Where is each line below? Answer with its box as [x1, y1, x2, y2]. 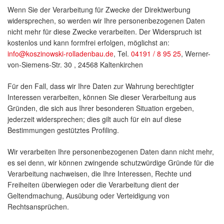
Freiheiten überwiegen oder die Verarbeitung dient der [7, 179, 179, 190]
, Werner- [181, 48, 210, 59]
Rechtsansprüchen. [7, 201, 69, 212]
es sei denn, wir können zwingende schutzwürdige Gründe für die [7, 157, 214, 168]
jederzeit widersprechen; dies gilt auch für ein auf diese [7, 114, 181, 124]
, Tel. [113, 48, 131, 59]
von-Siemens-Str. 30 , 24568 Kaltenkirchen [7, 59, 143, 70]
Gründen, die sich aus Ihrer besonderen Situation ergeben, [7, 103, 194, 113]
